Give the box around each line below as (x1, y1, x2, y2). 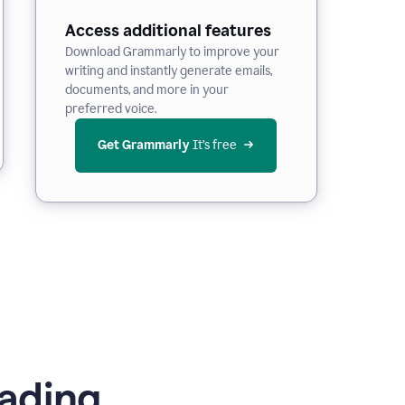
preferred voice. (64, 101, 156, 117)
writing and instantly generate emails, (64, 63, 272, 79)
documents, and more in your (64, 82, 229, 98)
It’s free (193, 137, 237, 153)
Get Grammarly (98, 137, 190, 153)
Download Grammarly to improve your (64, 44, 279, 60)
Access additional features (64, 21, 271, 41)
